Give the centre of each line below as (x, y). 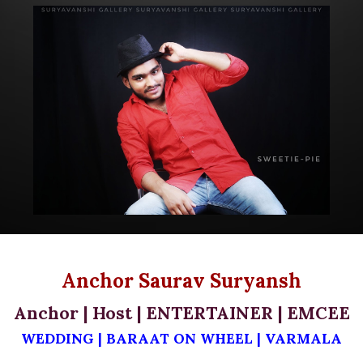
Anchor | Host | (79, 313)
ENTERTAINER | (216, 313)
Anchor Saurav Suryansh (181, 281)
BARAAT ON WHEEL (179, 339)
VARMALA (303, 339)
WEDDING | (64, 339)
